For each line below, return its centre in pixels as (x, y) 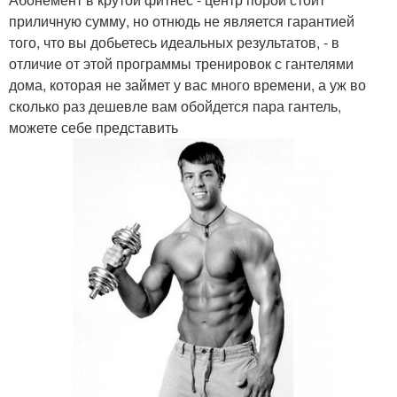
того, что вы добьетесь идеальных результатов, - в (174, 42)
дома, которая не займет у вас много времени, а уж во (187, 84)
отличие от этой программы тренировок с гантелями (181, 63)
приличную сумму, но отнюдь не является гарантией (182, 20)
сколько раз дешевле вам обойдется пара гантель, (175, 105)
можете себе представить (93, 127)
